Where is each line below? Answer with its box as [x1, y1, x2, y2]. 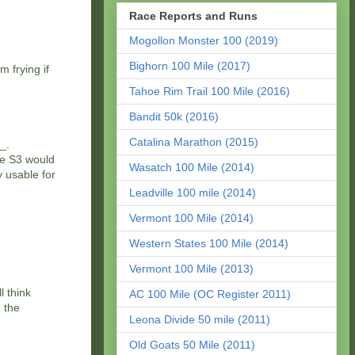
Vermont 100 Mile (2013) [129, 262, 254, 276]
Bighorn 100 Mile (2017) [129, 59, 250, 73]
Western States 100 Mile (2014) [129, 237, 288, 250]
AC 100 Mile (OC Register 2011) [129, 288, 291, 301]
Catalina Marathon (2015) [129, 136, 258, 149]
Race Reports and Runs [129, 10, 258, 23]
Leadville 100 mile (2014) [129, 186, 256, 200]
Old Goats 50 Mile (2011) [129, 338, 255, 352]
